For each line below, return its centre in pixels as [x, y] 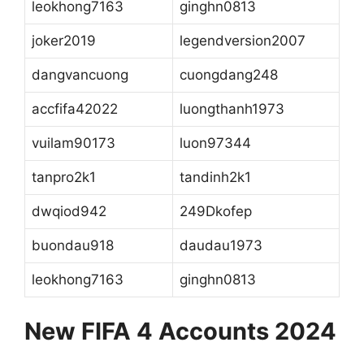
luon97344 [215, 143]
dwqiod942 [69, 211]
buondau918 [73, 245]
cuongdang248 [229, 74]
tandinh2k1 [215, 177]
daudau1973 [221, 245]
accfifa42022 [75, 108]
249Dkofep [216, 211]
